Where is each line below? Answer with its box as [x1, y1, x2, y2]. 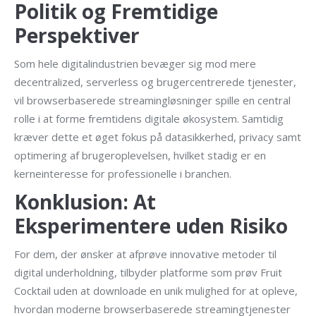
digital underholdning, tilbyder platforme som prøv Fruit [14, 265, 282, 279]
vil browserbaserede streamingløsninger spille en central [14, 93, 291, 107]
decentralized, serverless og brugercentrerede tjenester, [14, 75, 296, 89]
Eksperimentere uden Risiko [14, 212, 288, 239]
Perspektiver [14, 22, 140, 49]
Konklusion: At [14, 188, 156, 215]
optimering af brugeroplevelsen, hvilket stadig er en [14, 148, 266, 162]
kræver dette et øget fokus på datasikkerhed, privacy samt [14, 130, 301, 144]
